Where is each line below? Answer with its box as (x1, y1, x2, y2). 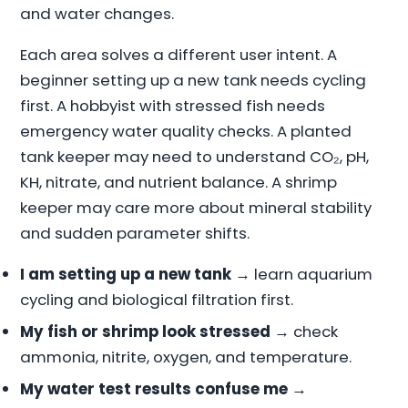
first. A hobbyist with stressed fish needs (20, 94, 326, 117)
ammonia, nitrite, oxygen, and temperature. (20, 345, 352, 368)
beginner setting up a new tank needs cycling (20, 68, 367, 91)
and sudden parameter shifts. (20, 221, 250, 244)
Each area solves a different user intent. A (20, 43, 338, 66)
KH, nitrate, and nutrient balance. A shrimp (20, 170, 338, 193)
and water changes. (20, 3, 175, 25)
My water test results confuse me (20, 377, 289, 400)
